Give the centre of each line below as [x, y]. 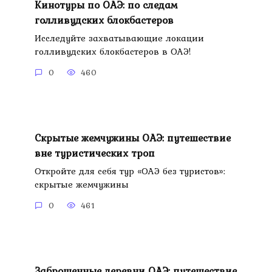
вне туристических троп [94, 153]
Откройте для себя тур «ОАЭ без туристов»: [130, 171]
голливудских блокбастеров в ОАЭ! [112, 52]
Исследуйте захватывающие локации [119, 38]
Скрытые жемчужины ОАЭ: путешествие [132, 138]
